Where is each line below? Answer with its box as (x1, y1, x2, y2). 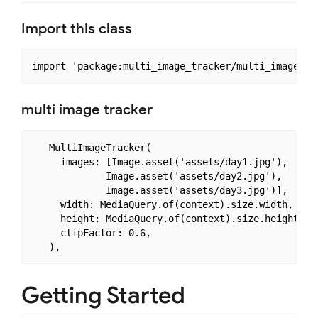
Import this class (21, 19, 132, 38)
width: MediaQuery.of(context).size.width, (31, 198, 293, 210)
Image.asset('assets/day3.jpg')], (31, 184, 287, 196)
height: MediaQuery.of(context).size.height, (31, 212, 305, 224)
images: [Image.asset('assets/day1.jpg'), (31, 155, 287, 168)
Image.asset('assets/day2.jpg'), (31, 170, 282, 182)
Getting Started (21, 281, 185, 310)
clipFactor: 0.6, (31, 226, 151, 238)
